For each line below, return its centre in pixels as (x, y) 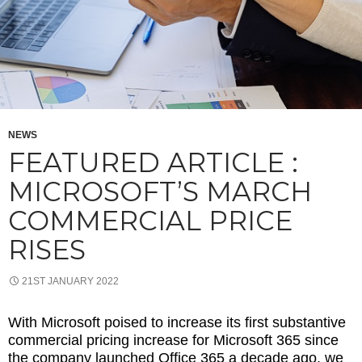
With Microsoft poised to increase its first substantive (177, 322)
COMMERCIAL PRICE (150, 220)
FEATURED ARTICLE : (153, 162)
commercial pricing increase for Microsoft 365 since (173, 340)
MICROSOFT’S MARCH (160, 191)
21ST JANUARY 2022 (70, 281)
